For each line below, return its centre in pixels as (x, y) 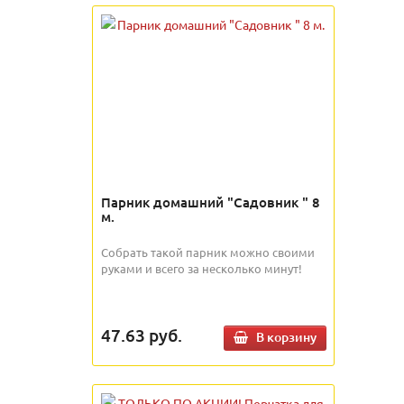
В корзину (286, 337)
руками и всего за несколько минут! (202, 268)
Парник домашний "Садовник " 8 (211, 202)
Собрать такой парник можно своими (208, 252)
